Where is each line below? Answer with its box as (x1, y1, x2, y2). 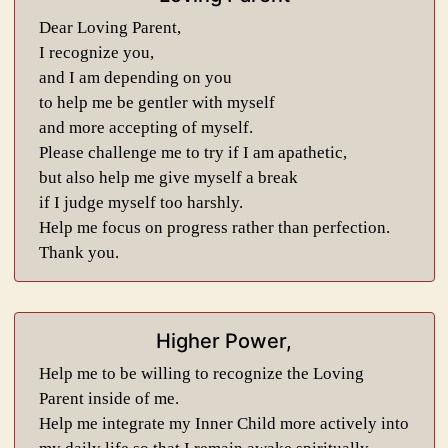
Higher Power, (156, 329, 292, 353)
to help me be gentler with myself (38, 93, 275, 112)
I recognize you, (38, 43, 154, 62)
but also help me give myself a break (38, 168, 298, 187)
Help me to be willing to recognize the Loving (38, 364, 364, 383)
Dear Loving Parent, (38, 18, 181, 37)
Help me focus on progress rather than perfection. (38, 218, 390, 237)
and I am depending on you (38, 68, 232, 87)
